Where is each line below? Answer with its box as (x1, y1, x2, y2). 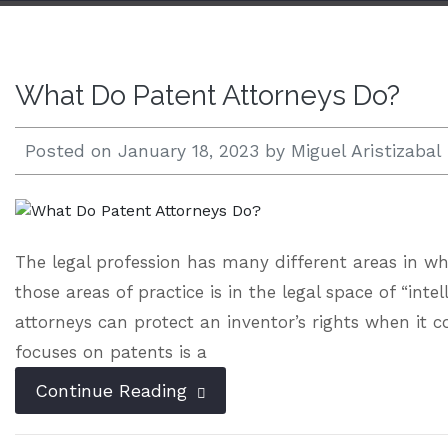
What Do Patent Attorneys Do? (15, 79, 400, 112)
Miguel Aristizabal (291, 141, 442, 161)
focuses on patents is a (15, 342, 207, 362)
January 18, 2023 (118, 141, 259, 161)
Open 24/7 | (16, 32, 111, 52)
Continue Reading (35, 380, 193, 401)
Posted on (25, 141, 118, 161)
